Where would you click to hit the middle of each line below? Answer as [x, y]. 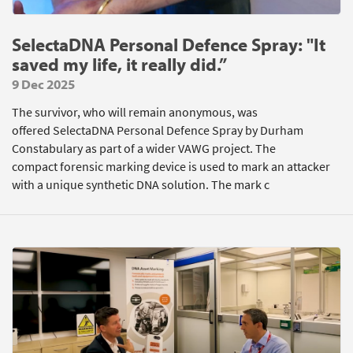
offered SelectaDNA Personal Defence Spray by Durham [158, 130]
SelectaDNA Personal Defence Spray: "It [169, 45]
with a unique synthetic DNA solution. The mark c [141, 185]
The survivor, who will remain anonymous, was [135, 112]
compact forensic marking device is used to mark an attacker [171, 167]
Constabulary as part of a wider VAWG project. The [144, 149]
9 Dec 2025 [43, 84]
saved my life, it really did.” [119, 64]
